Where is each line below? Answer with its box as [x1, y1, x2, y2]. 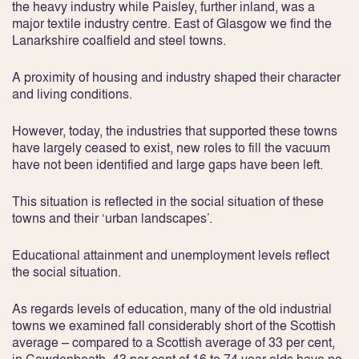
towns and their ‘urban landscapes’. [12, 209, 212, 227]
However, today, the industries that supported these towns [12, 122, 337, 139]
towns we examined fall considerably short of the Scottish [12, 317, 336, 334]
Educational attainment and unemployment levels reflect [12, 246, 329, 264]
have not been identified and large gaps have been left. [12, 155, 323, 173]
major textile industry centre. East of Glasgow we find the [12, 14, 332, 32]
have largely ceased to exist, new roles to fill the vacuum [12, 139, 330, 156]
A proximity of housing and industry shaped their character [12, 68, 341, 86]
